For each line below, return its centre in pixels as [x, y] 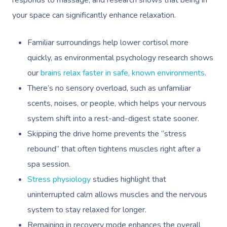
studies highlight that [128, 179]
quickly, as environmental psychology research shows [120, 58]
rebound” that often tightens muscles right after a [114, 149]
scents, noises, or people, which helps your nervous [117, 103]
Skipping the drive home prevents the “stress [107, 134]
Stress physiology [59, 179]
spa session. [49, 164]
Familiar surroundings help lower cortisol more [108, 43]
